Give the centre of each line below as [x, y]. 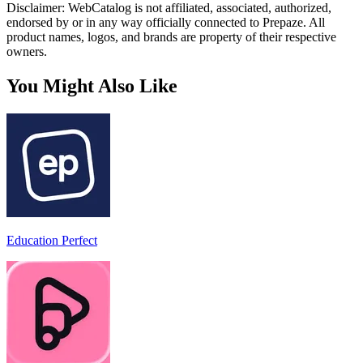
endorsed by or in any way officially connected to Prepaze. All [166, 22]
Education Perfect [52, 240]
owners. [27, 51]
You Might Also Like [92, 85]
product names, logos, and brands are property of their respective [171, 36]
